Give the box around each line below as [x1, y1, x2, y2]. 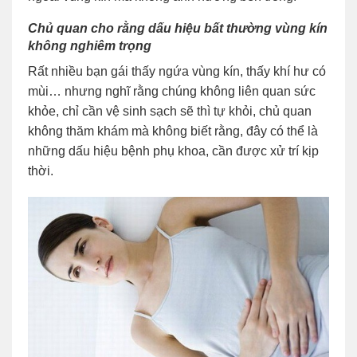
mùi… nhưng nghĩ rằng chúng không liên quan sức [28, 84, 316, 99]
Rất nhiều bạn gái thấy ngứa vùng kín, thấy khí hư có [28, 65, 326, 79]
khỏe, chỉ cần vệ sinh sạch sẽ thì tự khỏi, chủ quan [28, 104, 312, 119]
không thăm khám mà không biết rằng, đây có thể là [28, 124, 318, 139]
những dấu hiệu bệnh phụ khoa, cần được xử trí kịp [28, 144, 319, 159]
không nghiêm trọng [28, 39, 151, 53]
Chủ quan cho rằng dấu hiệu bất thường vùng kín [28, 22, 328, 36]
